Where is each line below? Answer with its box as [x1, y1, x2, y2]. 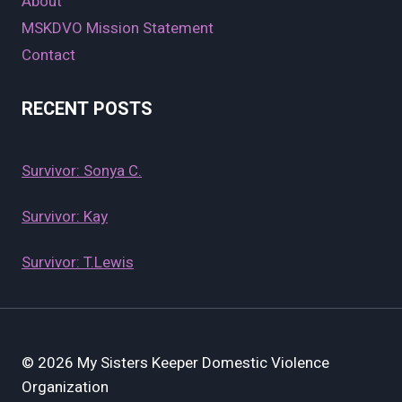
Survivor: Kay [22, 205, 108, 229]
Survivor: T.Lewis [22, 251, 134, 275]
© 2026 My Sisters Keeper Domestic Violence [22, 351, 329, 374]
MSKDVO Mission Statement [22, 16, 214, 39]
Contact [22, 44, 75, 67]
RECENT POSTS [22, 96, 153, 123]
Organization [22, 375, 109, 398]
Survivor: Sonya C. [22, 160, 142, 183]
